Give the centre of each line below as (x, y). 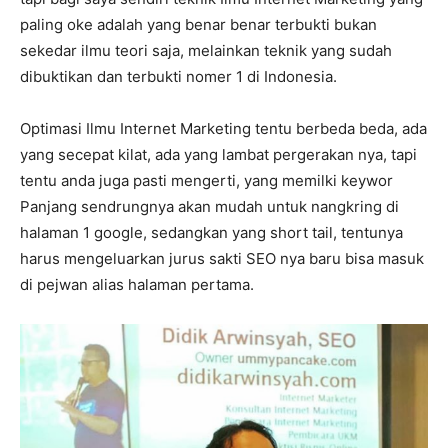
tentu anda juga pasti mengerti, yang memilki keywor (206, 180)
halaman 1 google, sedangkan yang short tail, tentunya (211, 232)
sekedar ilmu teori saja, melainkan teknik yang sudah (206, 50)
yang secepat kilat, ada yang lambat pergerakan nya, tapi (218, 154)
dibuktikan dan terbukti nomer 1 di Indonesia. (178, 76)
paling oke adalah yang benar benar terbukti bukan (198, 24)
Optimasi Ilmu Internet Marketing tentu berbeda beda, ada (223, 128)
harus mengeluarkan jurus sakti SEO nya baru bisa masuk (222, 258)
